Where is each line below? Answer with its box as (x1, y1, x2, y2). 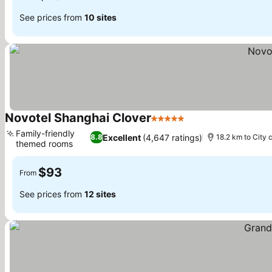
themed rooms (16, 138, 73, 149)
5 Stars (151, 118, 183, 131)
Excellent (103, 132, 141, 143)
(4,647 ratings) (143, 132, 203, 143)
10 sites (84, 12, 117, 22)
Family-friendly (16, 128, 75, 138)
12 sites (84, 188, 116, 199)
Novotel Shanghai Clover (5, 110, 151, 125)
